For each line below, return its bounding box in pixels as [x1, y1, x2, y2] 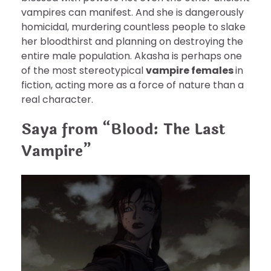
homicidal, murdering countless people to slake [21, 20, 246, 34]
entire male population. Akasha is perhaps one [21, 49, 242, 64]
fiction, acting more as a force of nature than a [21, 78, 244, 93]
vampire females [146, 64, 235, 78]
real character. [21, 93, 93, 107]
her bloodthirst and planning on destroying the [21, 34, 243, 49]
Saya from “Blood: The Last [21, 119, 225, 142]
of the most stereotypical [21, 64, 146, 78]
